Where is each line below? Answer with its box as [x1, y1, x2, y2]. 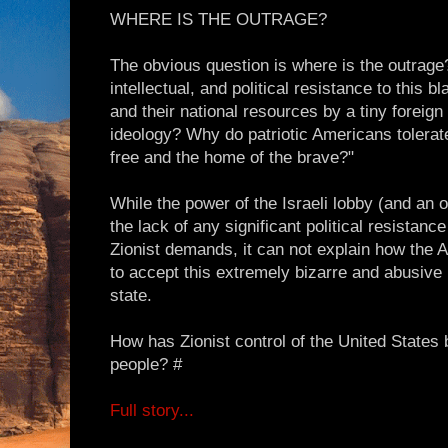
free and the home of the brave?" [110, 148, 354, 168]
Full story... [110, 401, 194, 421]
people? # [110, 355, 182, 375]
